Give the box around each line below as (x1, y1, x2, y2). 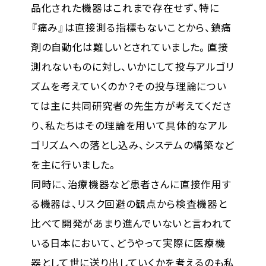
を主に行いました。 (30, 157, 118, 172)
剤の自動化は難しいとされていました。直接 (30, 40, 229, 55)
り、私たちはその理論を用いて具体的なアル (30, 118, 228, 133)
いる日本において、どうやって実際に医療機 (30, 236, 226, 251)
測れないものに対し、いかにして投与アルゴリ (30, 59, 235, 74)
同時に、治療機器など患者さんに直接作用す (30, 177, 232, 192)
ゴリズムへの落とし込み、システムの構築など (30, 138, 235, 153)
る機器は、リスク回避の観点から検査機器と (30, 197, 227, 211)
